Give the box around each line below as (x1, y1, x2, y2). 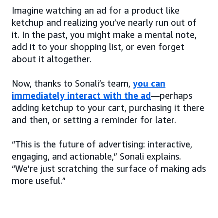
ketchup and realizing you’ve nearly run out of (12, 17, 197, 28)
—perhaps (151, 90, 192, 101)
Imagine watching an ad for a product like (12, 5, 180, 16)
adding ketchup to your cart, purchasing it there (12, 102, 204, 113)
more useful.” (12, 175, 66, 186)
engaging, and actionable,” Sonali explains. (12, 151, 181, 162)
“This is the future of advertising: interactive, (12, 139, 192, 150)
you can (133, 78, 165, 89)
